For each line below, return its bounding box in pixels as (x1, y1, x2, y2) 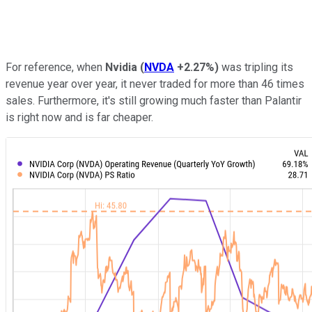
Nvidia (105, 60, 140, 74)
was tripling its (219, 60, 293, 74)
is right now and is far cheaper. (6, 110, 153, 124)
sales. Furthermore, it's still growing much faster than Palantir (6, 93, 302, 107)
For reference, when (6, 60, 105, 74)
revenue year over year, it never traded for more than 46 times (6, 77, 304, 91)
